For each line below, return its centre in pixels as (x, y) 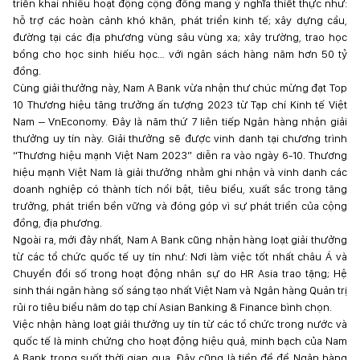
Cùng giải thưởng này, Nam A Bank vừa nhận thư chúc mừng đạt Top (180, 88)
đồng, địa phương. (57, 223)
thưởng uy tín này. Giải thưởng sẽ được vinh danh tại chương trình (180, 138)
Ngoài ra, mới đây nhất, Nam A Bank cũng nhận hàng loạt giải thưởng (180, 239)
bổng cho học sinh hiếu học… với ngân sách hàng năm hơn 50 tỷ (180, 54)
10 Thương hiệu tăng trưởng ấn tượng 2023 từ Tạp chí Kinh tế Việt (180, 104)
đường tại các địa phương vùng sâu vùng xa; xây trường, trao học (180, 37)
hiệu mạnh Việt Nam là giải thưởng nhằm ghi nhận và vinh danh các (180, 172)
